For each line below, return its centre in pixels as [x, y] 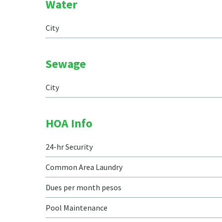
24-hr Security [69, 147]
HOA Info [69, 123]
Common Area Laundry [84, 167]
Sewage [66, 64]
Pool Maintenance [77, 208]
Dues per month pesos [83, 187]
